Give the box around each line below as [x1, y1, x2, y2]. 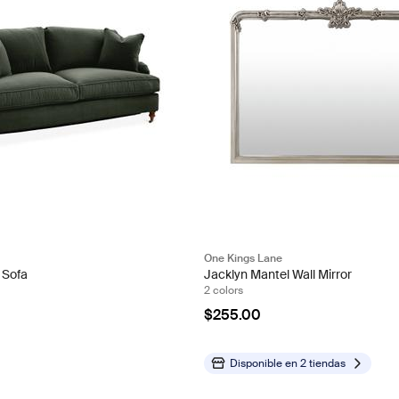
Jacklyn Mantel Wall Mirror [204, 266, 353, 283]
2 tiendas [300, 356, 346, 371]
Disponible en [230, 356, 301, 371]
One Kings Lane [204, 251, 283, 266]
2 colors [204, 283, 244, 298]
